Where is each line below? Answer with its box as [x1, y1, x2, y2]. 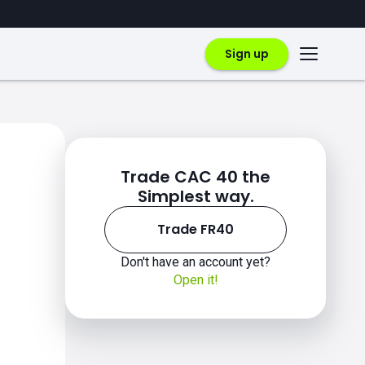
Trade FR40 [157, 220, 234, 239]
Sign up [225, 45, 269, 62]
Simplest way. [137, 185, 254, 208]
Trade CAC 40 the [121, 165, 270, 188]
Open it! [173, 272, 218, 288]
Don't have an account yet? [121, 254, 270, 270]
